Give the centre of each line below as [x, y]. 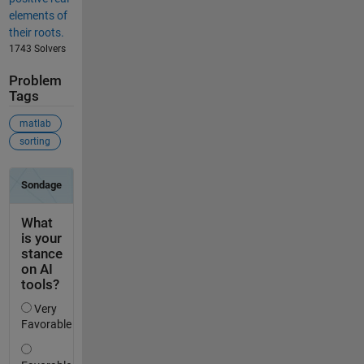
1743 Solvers [37, 48]
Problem [35, 80]
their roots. [36, 32]
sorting [35, 142]
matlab [35, 124]
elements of [38, 15]
